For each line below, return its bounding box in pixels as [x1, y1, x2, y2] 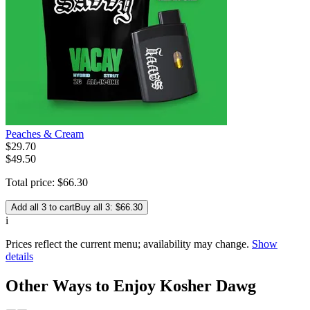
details [6, 250, 33, 262]
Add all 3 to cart [11, 201, 75, 212]
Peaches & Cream [6, 127, 84, 140]
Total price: [6, 176, 57, 188]
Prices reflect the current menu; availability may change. [6, 237, 249, 250]
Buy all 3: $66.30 [75, 201, 143, 212]
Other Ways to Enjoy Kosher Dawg [6, 276, 256, 295]
